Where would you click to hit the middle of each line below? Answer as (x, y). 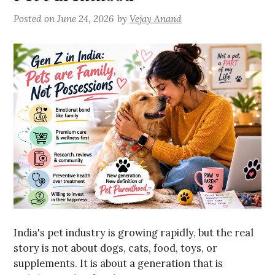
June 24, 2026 (86, 19)
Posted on (36, 19)
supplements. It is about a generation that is (118, 264)
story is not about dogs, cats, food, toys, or (116, 248)
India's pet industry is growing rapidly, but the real (134, 233)
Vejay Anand (156, 19)
